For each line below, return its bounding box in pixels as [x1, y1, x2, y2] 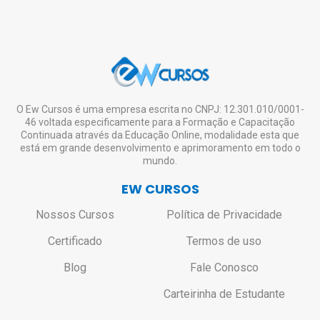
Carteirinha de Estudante [163, 286, 285, 301]
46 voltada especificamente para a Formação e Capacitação [25, 116, 295, 128]
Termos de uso [186, 234, 261, 248]
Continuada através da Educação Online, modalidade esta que [21, 129, 299, 141]
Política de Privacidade [166, 207, 282, 221]
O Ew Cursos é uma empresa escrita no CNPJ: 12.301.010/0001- [16, 103, 304, 115]
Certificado [47, 234, 102, 248]
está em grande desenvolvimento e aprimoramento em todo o [19, 141, 301, 154]
